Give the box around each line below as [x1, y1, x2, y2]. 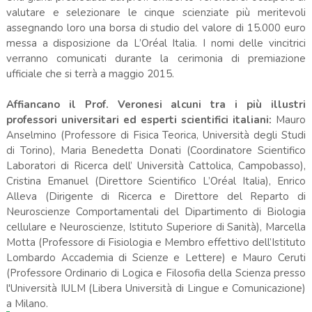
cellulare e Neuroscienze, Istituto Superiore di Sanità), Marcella [6, 220, 306, 235]
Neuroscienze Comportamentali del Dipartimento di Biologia [6, 205, 306, 219]
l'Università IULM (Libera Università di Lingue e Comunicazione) [6, 281, 306, 296]
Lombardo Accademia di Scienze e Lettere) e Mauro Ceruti [6, 251, 306, 265]
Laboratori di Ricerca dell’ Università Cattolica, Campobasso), [6, 159, 306, 173]
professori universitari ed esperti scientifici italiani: [6, 113, 276, 127]
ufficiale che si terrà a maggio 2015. [6, 67, 174, 81]
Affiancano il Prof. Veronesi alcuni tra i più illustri [6, 97, 306, 112]
